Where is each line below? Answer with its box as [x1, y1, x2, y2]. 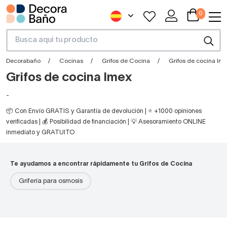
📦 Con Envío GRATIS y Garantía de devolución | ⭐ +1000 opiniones [6, 108, 202, 115]
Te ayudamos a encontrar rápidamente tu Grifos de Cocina [10, 161, 192, 167]
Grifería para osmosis [19, 178, 83, 185]
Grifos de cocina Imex [6, 72, 132, 84]
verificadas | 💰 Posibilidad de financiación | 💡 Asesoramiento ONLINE [6, 119, 206, 125]
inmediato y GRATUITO [6, 130, 74, 136]
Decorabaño [6, 58, 41, 64]
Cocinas [59, 58, 83, 64]
